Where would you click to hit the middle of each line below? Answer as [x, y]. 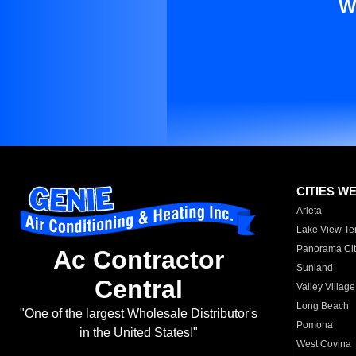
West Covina [324, 344]
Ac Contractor [138, 260]
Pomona [315, 325]
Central [138, 290]
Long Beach [323, 306]
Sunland [315, 268]
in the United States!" [138, 333]
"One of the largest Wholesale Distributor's [138, 314]
